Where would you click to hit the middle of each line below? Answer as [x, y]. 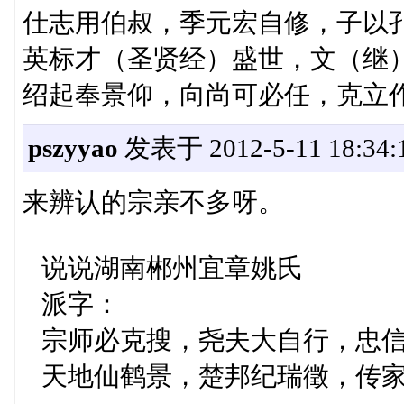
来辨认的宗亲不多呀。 [153, 202]
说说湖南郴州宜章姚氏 [162, 267]
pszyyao [73, 147]
